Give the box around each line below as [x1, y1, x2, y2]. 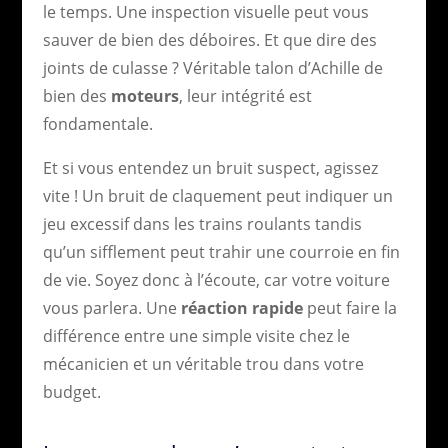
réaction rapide [180, 296, 303, 319]
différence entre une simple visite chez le [42, 324, 350, 347]
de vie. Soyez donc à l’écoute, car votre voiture [42, 268, 390, 291]
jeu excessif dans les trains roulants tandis [42, 212, 362, 235]
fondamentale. [42, 112, 153, 135]
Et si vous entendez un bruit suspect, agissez [42, 156, 378, 179]
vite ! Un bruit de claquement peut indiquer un [42, 184, 393, 207]
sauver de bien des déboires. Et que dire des [42, 28, 377, 51]
